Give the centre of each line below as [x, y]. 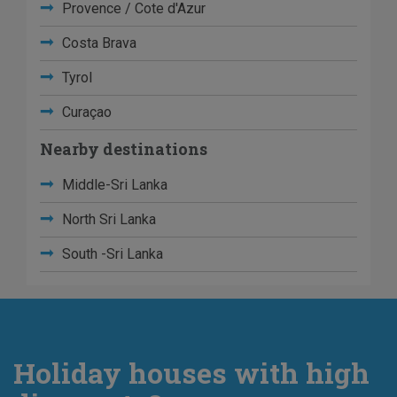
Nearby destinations [124, 149]
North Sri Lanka [107, 219]
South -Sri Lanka [111, 254]
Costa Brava [97, 43]
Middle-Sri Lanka [113, 185]
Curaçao [85, 112]
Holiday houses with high [191, 373]
